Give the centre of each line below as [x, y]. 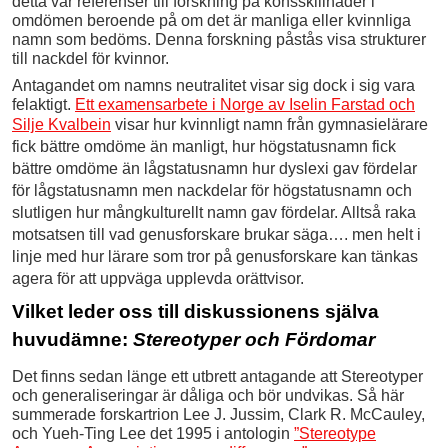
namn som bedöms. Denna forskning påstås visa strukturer [219, 40]
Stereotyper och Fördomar [254, 340]
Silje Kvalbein [61, 125]
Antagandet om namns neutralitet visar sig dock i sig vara [213, 86]
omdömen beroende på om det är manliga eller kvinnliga [211, 21]
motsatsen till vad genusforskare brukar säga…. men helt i [216, 235]
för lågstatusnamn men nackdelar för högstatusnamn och [212, 191]
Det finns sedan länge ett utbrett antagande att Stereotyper [217, 377]
